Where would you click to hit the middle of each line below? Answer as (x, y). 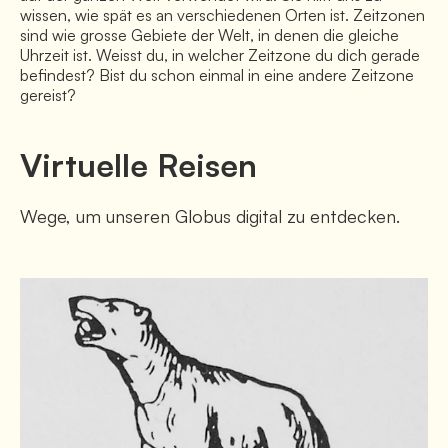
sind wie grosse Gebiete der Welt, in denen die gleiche (209, 34)
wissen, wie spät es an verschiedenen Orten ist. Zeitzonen (222, 14)
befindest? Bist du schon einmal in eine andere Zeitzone (217, 74)
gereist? (48, 94)
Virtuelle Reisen (138, 164)
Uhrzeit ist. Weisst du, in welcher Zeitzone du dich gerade (220, 54)
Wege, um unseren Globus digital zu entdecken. (210, 215)
